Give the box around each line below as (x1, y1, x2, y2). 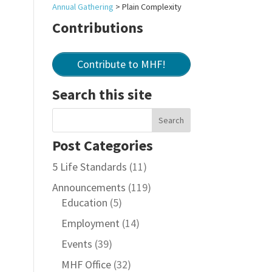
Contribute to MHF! (76, 57, 166, 71)
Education (61, 195, 107, 209)
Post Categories (52, 136, 153, 155)
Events (61, 237, 92, 251)
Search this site (52, 85, 152, 104)
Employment (61, 216, 120, 230)
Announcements (52, 180, 126, 194)
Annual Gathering (52, 1, 114, 12)
